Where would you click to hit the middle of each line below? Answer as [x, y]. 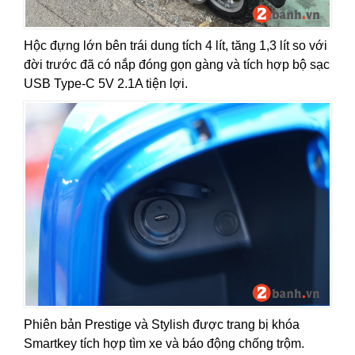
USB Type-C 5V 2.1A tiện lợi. [106, 84]
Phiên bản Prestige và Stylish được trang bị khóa [162, 324]
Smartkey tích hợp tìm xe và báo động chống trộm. [164, 343]
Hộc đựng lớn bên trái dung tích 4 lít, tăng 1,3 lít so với [176, 46]
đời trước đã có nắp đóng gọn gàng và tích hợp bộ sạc [177, 65]
